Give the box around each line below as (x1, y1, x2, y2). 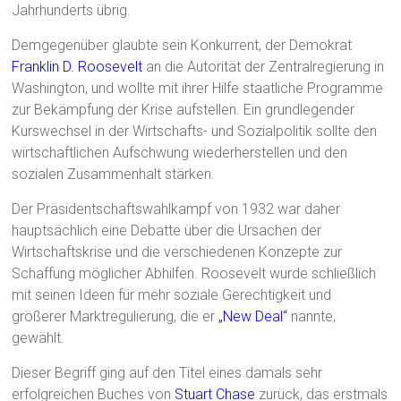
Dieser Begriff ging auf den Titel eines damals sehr (12, 364, 323, 382)
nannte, (287, 308, 337, 326)
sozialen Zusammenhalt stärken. (12, 166, 216, 183)
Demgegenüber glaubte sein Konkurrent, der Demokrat (12, 37, 353, 55)
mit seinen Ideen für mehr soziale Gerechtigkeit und (12, 286, 332, 304)
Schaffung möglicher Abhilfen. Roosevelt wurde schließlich (12, 265, 377, 283)
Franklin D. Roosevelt (12, 58, 143, 76)
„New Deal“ (218, 308, 288, 326)
